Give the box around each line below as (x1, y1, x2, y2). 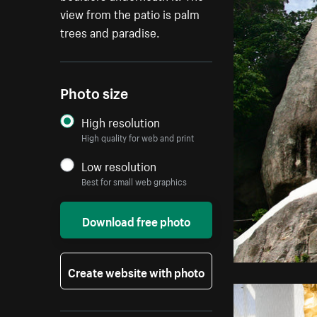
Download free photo (82, 211, 191, 230)
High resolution (81, 112, 161, 131)
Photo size (60, 81, 129, 103)
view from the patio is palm (60, 4, 200, 23)
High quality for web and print (81, 130, 195, 144)
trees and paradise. (60, 22, 161, 41)
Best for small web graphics (81, 174, 188, 188)
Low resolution (81, 156, 157, 175)
